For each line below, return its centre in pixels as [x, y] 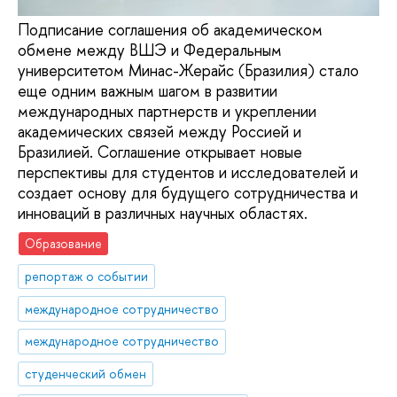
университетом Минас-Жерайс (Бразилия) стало [188, 71]
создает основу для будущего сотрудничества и [188, 193]
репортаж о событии [87, 276]
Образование [64, 243]
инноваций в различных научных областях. [163, 214]
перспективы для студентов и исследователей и [188, 173]
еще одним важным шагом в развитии [148, 91]
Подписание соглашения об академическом [170, 30]
